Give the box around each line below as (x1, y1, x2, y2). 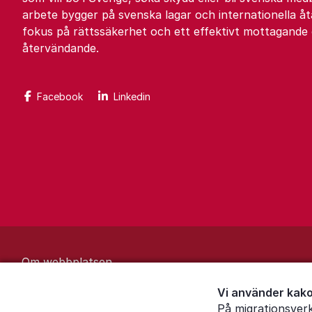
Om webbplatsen (22, 255, 112, 269)
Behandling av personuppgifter (22, 281, 187, 295)
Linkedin (114, 91, 150, 102)
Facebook (37, 91, 83, 102)
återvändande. (22, 41, 99, 55)
